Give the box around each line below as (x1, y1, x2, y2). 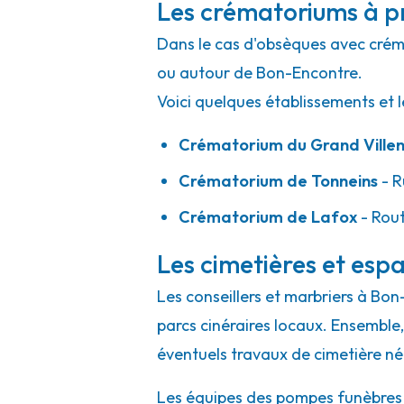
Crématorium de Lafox (179, 207, 357, 227)
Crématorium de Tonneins (179, 170, 378, 191)
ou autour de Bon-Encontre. (157, 62, 363, 83)
